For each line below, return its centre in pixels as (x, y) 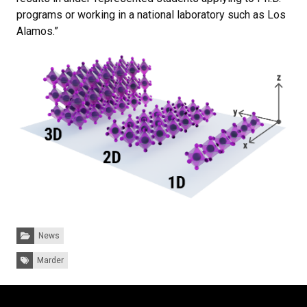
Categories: (38, 231)
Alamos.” (39, 31)
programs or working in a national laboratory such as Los (151, 14)
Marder (50, 261)
